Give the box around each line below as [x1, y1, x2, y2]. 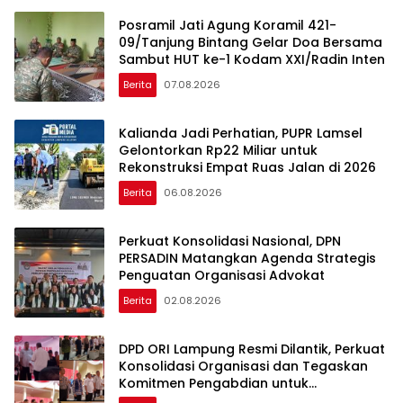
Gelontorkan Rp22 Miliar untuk [119, 140, 318, 159]
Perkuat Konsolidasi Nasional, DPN [119, 231, 341, 250]
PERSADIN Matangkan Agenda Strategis [119, 248, 376, 267]
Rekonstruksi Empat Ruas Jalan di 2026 [119, 157, 376, 176]
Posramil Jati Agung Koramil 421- [119, 15, 336, 34]
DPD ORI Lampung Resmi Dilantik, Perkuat [119, 339, 385, 358]
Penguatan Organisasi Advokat [119, 265, 325, 284]
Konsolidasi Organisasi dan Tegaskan [119, 356, 368, 375]
